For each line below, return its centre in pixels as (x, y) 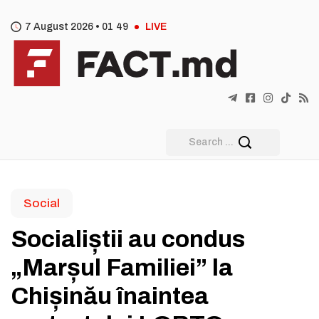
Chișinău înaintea (110, 296)
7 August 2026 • (63, 27)
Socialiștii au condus (128, 239)
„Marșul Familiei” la (122, 267)
